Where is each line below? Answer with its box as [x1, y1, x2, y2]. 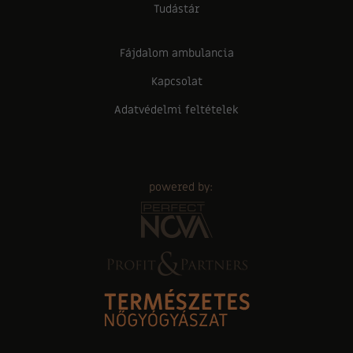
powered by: [148, 180, 213, 195]
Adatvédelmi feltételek [114, 102, 239, 117]
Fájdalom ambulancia [119, 46, 234, 61]
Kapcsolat [150, 74, 203, 89]
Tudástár [154, 2, 199, 17]
